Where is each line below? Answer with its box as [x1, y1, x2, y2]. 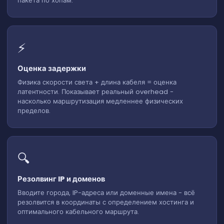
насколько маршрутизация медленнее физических [17, 96, 183, 106]
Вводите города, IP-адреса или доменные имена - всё [17, 187, 195, 197]
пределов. [17, 105, 50, 115]
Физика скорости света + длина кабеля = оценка [17, 77, 176, 87]
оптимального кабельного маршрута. [17, 206, 139, 216]
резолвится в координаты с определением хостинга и [17, 197, 194, 207]
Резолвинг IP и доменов [17, 173, 105, 184]
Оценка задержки [17, 63, 86, 73]
